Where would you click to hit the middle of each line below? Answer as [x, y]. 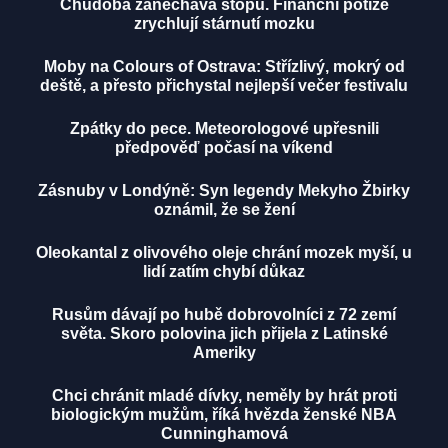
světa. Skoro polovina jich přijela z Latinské [224, 334]
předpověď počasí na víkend [224, 148]
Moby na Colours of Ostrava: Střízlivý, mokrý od [224, 67]
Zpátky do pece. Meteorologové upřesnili [224, 129]
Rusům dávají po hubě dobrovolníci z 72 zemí [224, 315]
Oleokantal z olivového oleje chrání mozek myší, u [224, 253]
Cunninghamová [224, 434]
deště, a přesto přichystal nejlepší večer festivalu [224, 86]
